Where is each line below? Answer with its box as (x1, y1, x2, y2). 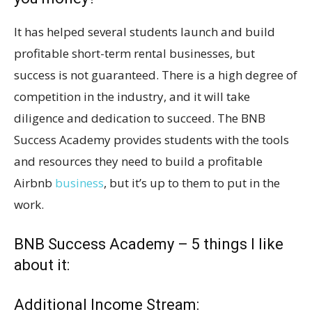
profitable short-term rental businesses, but (14, 45, 255, 61)
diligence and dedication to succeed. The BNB (14, 109, 265, 126)
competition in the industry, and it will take (14, 88, 250, 104)
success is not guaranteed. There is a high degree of (14, 66, 297, 83)
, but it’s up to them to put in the (104, 174, 280, 191)
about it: (14, 256, 70, 274)
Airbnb (14, 174, 55, 191)
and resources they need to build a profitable (14, 153, 263, 169)
